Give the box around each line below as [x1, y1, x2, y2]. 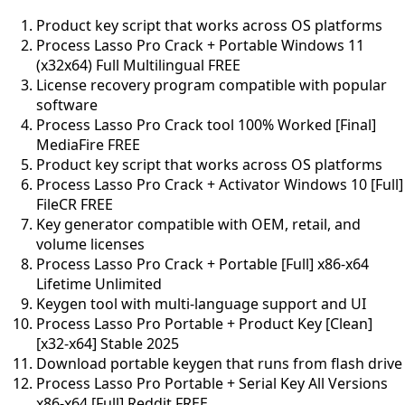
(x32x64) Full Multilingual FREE [36, 54, 240, 75]
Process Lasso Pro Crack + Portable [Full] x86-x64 [36, 253, 369, 274]
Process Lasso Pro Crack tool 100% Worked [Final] [36, 114, 376, 135]
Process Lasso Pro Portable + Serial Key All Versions [36, 372, 388, 393]
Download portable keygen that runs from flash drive [36, 353, 402, 373]
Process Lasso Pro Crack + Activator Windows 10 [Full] [36, 174, 403, 194]
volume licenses [36, 233, 145, 254]
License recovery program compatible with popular [36, 74, 387, 95]
